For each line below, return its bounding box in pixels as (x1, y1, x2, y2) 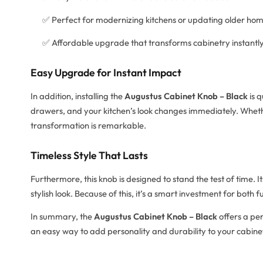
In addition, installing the (31, 90, 124, 102)
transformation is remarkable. (31, 120, 146, 131)
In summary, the (31, 211, 94, 222)
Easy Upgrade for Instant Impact (31, 66, 181, 80)
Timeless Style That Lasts (31, 149, 148, 163)
